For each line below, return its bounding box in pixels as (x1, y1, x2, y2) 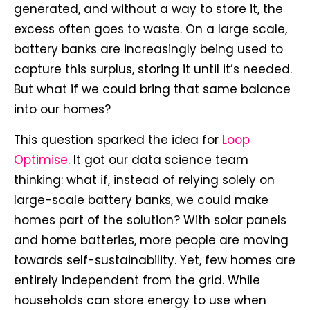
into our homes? (14, 100, 111, 118)
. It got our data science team (68, 151, 248, 168)
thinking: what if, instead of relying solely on (14, 171, 275, 188)
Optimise (14, 151, 68, 168)
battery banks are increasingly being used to (14, 40, 283, 57)
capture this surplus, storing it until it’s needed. (14, 60, 292, 77)
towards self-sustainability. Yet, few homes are (14, 251, 295, 268)
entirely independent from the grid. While (14, 271, 260, 289)
